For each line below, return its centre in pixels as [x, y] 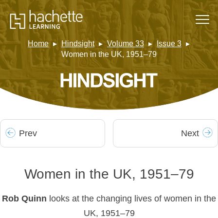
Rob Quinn [26, 199]
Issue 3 [169, 44]
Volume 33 [126, 44]
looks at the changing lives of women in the [133, 199]
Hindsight [78, 44]
